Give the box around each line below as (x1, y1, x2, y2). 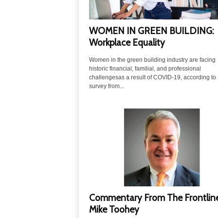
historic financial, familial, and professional (89, 65, 201, 73)
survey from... (89, 83, 124, 90)
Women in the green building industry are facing (89, 56, 216, 64)
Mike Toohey (89, 204, 139, 216)
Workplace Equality (89, 37, 165, 49)
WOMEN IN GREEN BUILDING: (89, 25, 214, 37)
